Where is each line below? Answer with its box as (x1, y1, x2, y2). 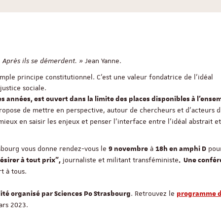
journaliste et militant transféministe (61, 155, 179, 164)
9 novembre (109, 145, 148, 153)
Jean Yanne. (83, 56, 121, 65)
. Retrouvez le (131, 189, 177, 198)
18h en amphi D (155, 145, 206, 153)
